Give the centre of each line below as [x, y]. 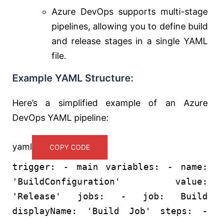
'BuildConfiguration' [66, 182]
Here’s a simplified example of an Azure [110, 103]
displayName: [45, 211]
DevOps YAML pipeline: [60, 118]
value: [192, 182]
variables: [133, 167]
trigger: [34, 167]
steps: [177, 211]
